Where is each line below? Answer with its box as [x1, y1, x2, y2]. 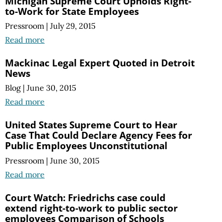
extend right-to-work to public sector [5, 201, 178, 215]
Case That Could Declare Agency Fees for [5, 128, 192, 142]
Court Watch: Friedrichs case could [5, 190, 166, 204]
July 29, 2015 [50, 21, 96, 31]
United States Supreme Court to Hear [5, 118, 177, 132]
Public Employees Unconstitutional [5, 139, 167, 153]
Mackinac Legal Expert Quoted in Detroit [5, 56, 195, 70]
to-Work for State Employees [5, 4, 139, 18]
